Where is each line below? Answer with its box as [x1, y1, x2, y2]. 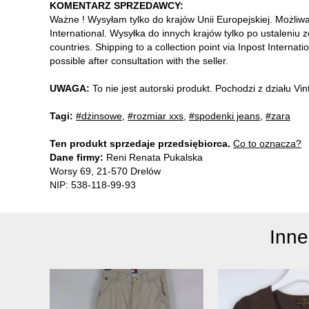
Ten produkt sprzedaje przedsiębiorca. [50, 137, 230, 149]
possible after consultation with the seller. [50, 54, 228, 66]
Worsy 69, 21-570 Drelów [50, 165, 161, 177]
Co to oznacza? [233, 137, 301, 149]
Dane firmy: [50, 151, 103, 163]
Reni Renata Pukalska [103, 151, 203, 163]
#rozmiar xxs [128, 110, 183, 121]
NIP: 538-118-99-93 [50, 179, 136, 190]
